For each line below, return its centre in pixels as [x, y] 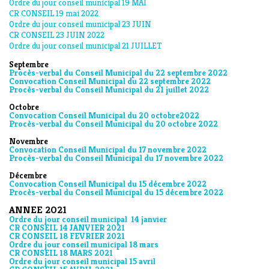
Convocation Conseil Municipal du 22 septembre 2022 [110, 81]
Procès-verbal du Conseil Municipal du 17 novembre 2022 [116, 158]
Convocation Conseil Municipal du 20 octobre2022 [104, 115]
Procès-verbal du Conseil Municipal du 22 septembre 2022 [118, 73]
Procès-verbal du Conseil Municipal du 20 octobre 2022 [113, 124]
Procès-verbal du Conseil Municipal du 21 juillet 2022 [109, 89]
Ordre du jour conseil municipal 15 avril [82, 261]
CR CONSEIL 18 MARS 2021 [61, 253]
